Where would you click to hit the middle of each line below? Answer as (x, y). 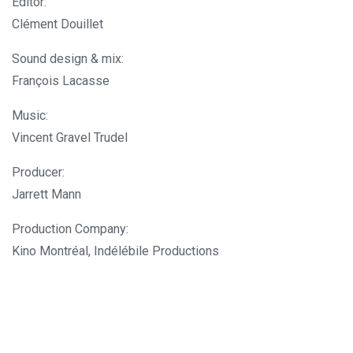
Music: (30, 115)
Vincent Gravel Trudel (70, 137)
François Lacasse (61, 80)
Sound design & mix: (68, 58)
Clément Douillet (58, 24)
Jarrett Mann (46, 194)
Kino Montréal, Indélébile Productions (115, 251)
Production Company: (70, 229)
